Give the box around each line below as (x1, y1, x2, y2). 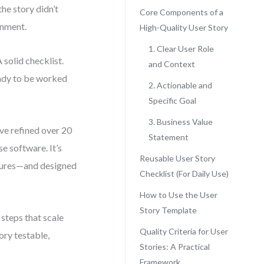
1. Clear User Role (148, 44, 214, 54)
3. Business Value (148, 117, 213, 127)
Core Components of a (139, 7, 223, 17)
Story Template (139, 205, 197, 215)
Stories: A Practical (139, 242, 210, 252)
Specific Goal (148, 95, 196, 105)
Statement (148, 132, 189, 142)
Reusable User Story (139, 153, 215, 163)
